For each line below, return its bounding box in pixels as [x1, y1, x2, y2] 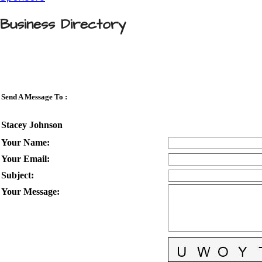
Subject [1, 170, 31, 181]
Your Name [1, 137, 47, 148]
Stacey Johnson [1, 120, 63, 130]
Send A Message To [1, 92, 63, 102]
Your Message [1, 187, 57, 197]
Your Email [1, 154, 47, 164]
